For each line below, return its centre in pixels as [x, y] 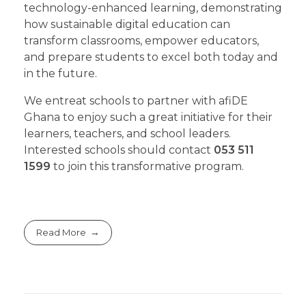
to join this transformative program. [147, 167]
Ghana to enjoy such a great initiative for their [148, 117]
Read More [61, 233]
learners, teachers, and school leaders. [127, 134]
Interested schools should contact [119, 150]
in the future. [60, 74]
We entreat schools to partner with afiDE [136, 101]
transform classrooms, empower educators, [141, 41]
